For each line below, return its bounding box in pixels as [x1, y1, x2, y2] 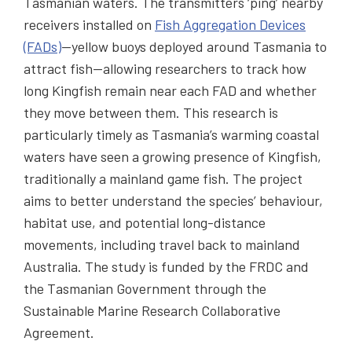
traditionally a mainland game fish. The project [24, 169, 302, 187]
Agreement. [24, 323, 94, 341]
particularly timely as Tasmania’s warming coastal [24, 125, 319, 143]
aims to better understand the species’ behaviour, [24, 191, 323, 209]
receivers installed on [24, 15, 155, 33]
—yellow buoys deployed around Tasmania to [61, 37, 327, 55]
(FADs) [24, 37, 61, 55]
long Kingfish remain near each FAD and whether [24, 81, 317, 99]
